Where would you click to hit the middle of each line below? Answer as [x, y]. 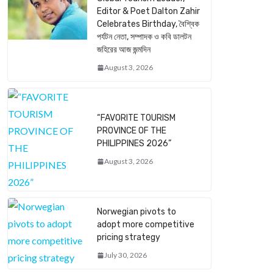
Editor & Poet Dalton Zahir [148, 12]
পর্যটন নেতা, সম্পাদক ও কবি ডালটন [144, 37]
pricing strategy [129, 238]
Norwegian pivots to [136, 212]
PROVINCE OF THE [132, 131]
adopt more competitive [146, 225]
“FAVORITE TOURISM [136, 118]
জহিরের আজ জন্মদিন [124, 50]
